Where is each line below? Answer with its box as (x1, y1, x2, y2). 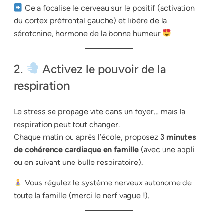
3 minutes (160, 132, 196, 142)
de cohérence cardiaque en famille (14, 145, 139, 155)
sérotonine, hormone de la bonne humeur (14, 29, 163, 38)
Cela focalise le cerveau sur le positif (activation (22, 3, 195, 13)
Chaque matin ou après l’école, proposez (14, 132, 160, 142)
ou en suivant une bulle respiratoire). (14, 158, 143, 167)
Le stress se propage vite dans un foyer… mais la (14, 107, 185, 117)
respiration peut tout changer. (14, 120, 120, 129)
